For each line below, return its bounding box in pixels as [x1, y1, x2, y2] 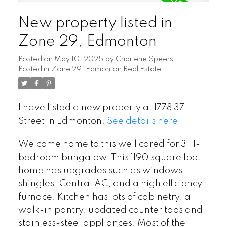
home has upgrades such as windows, [18, 166, 185, 175]
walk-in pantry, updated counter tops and [18, 205, 203, 215]
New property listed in [18, 16, 172, 31]
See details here [106, 117, 178, 126]
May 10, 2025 [54, 56, 103, 63]
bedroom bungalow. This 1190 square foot [18, 153, 201, 162]
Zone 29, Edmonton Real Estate [51, 66, 161, 73]
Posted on [18, 56, 54, 63]
